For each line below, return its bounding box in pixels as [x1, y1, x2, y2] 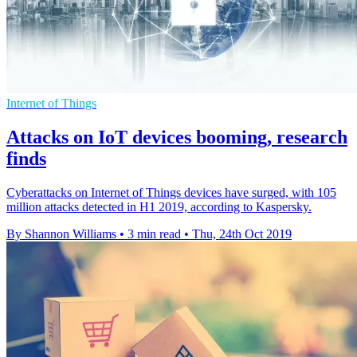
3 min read [127, 227, 181, 241]
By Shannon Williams [6, 227, 116, 241]
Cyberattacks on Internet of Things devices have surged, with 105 [6, 186, 336, 200]
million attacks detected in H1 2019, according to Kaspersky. [6, 200, 312, 214]
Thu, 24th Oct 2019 [192, 227, 292, 241]
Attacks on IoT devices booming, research [6, 127, 347, 148]
